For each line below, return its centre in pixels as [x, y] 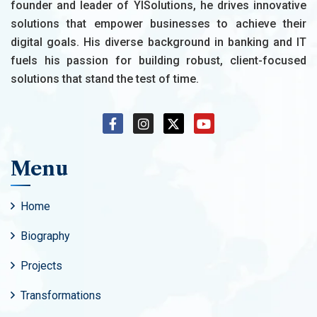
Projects [41, 265]
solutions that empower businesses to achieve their [158, 24]
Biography [45, 236]
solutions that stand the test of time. [105, 79]
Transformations [61, 295]
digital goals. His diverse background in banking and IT [158, 42]
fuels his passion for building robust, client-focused [158, 61]
